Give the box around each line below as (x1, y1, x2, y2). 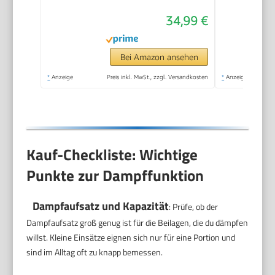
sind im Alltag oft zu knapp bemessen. (26, 245, 163, 258)
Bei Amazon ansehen (120, 52, 198, 63)
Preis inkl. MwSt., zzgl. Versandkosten (107, 73, 209, 81)
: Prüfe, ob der (169, 199, 219, 213)
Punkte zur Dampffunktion (26, 163, 204, 187)
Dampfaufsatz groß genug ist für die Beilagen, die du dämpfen (26, 215, 249, 229)
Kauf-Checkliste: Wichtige (26, 142, 198, 166)
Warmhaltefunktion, (106, 15, 198, 28)
